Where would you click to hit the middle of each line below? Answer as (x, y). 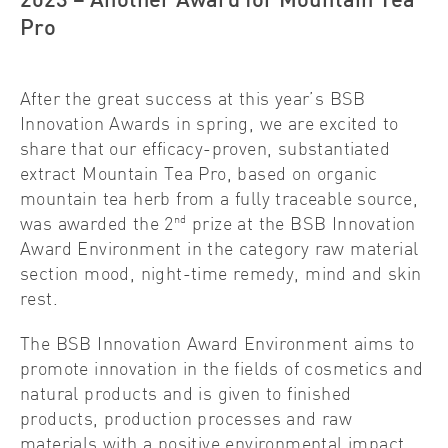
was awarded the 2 (97, 226)
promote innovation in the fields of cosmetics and (222, 371)
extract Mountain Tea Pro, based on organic (199, 176)
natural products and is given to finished (186, 396)
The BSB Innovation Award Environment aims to (217, 346)
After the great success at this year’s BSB (193, 101)
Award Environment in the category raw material (219, 251)
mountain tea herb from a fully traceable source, (219, 201)
